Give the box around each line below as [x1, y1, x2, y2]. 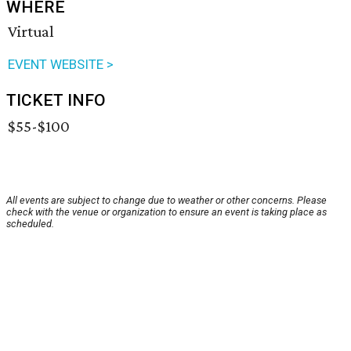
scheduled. [6, 218, 54, 230]
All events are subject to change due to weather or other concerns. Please [6, 194, 327, 207]
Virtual [8, 22, 54, 42]
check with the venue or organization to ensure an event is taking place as [6, 206, 327, 219]
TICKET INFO [6, 91, 106, 110]
